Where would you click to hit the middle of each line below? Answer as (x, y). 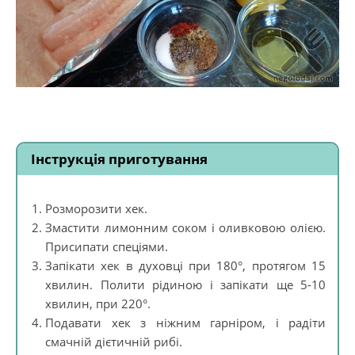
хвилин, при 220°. (98, 304)
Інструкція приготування (119, 159)
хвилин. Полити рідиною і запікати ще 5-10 (185, 285)
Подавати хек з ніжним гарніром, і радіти (185, 323)
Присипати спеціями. (107, 247)
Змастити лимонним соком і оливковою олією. (185, 228)
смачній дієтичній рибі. (114, 342)
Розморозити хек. (96, 209)
